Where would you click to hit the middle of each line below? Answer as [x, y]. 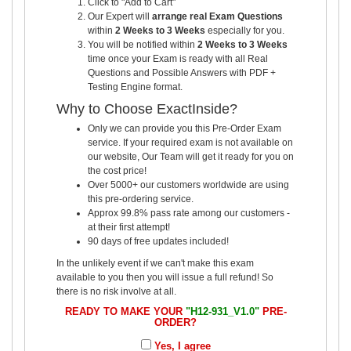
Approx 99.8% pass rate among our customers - [189, 213]
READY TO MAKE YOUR [125, 311]
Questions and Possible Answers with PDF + [182, 72]
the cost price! [117, 170]
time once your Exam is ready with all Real [178, 58]
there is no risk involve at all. [116, 291]
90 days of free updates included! [158, 241]
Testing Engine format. [135, 87]
